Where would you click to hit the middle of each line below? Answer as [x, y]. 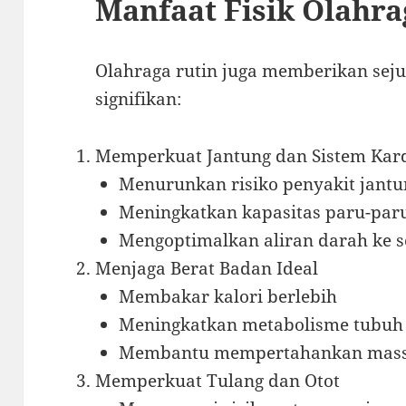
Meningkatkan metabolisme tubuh [261, 324]
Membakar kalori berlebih [227, 296]
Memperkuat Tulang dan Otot [218, 380]
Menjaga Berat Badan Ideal [207, 268]
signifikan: [139, 98]
